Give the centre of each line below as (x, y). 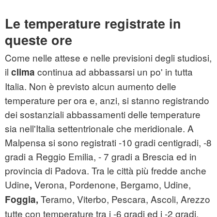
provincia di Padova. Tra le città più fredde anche (106, 170)
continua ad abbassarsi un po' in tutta (114, 72)
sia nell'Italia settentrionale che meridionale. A (99, 128)
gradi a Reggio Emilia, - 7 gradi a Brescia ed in (101, 156)
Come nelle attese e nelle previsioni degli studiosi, (108, 58)
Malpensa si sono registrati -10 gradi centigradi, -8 (108, 142)
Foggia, (22, 200)
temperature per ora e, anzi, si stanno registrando (107, 100)
